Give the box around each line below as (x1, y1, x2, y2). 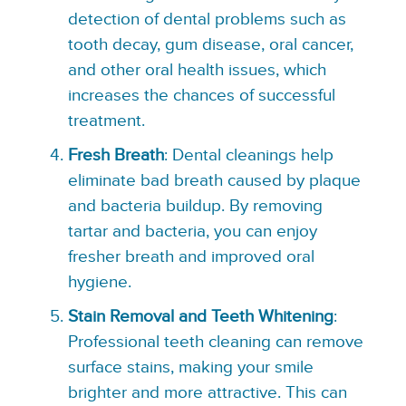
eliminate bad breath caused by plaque (67, 170, 361, 191)
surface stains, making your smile (67, 357, 314, 378)
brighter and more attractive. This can (67, 382, 347, 403)
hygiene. (67, 272, 131, 293)
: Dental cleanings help (163, 145, 333, 166)
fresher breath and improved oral (67, 246, 314, 267)
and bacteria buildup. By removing (67, 196, 323, 217)
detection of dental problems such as (67, 9, 346, 30)
